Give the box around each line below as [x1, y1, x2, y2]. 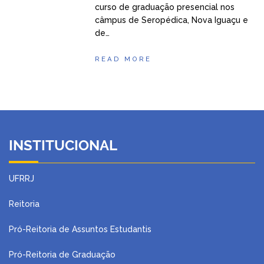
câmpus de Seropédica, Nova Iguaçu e [95, 15, 249, 25]
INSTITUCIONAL [9, 136, 117, 154]
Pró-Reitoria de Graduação [9, 249, 115, 259]
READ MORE [95, 54, 152, 63]
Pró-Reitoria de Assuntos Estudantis [9, 224, 151, 234]
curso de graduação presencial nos [95, 2, 235, 12]
